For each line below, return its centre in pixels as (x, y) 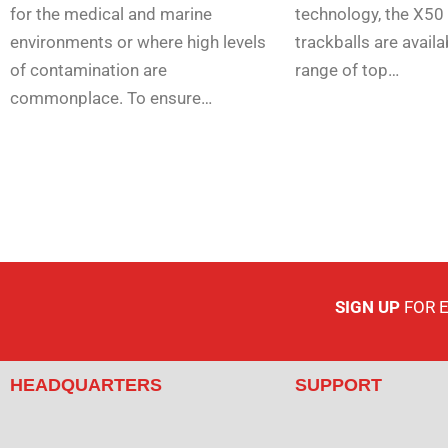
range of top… (347, 70)
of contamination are (88, 70)
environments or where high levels (138, 42)
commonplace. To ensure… (111, 98)
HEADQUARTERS (86, 385)
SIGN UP (367, 307)
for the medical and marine (111, 14)
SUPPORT (338, 385)
